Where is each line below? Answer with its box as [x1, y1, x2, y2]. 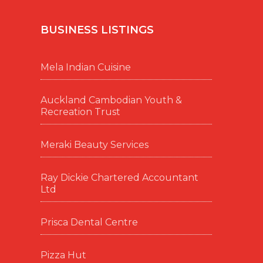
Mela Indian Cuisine [40, 62, 131, 73]
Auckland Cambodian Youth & [40, 95, 182, 106]
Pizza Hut [40, 249, 86, 261]
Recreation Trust [40, 106, 120, 117]
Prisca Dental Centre [40, 217, 138, 228]
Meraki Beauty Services [40, 139, 149, 150]
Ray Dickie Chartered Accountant [40, 172, 198, 183]
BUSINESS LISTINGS [40, 23, 154, 36]
